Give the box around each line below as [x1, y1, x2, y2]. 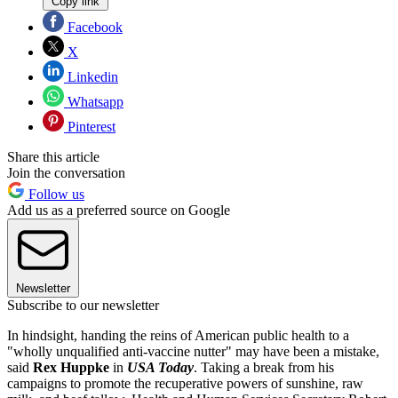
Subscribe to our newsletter [7, 297, 159, 313]
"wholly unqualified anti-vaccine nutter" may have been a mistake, [7, 343, 379, 359]
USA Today [127, 359, 194, 375]
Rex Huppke [33, 359, 109, 375]
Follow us [25, 186, 84, 202]
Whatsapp [64, 93, 123, 109]
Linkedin [64, 68, 118, 84]
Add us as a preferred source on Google [7, 202, 230, 218]
